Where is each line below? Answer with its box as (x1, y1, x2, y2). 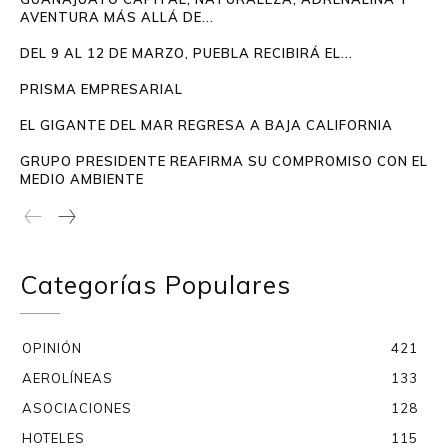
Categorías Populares (20, 269, 291, 301)
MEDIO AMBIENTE (20, 171, 144, 188)
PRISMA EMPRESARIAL (20, 81, 183, 98)
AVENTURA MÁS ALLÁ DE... (20, 9, 214, 26)
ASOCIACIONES (22, 400, 132, 417)
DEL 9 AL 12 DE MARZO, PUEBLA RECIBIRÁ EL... (20, 45, 353, 62)
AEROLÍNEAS (22, 370, 113, 387)
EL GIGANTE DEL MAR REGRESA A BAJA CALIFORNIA (20, 117, 393, 134)
